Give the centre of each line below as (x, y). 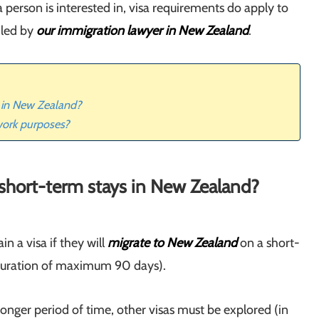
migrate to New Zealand (172, 243)
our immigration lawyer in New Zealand (142, 31)
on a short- (268, 243)
